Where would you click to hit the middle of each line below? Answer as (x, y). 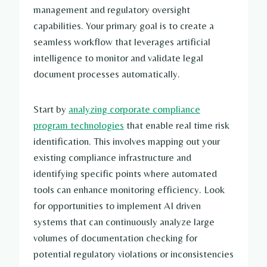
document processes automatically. (107, 74)
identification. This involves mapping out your (127, 142)
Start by (51, 109)
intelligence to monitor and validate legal (118, 58)
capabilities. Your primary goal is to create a (124, 26)
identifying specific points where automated (125, 174)
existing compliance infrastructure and (112, 158)
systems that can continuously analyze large (124, 222)
